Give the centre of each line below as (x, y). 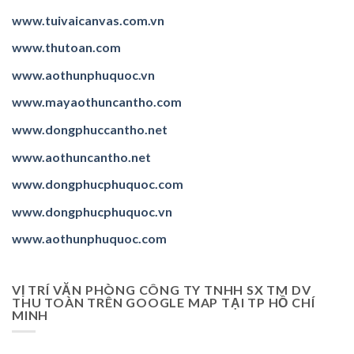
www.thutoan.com (66, 47)
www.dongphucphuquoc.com (98, 184)
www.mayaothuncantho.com (97, 102)
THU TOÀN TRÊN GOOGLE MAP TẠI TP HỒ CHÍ (164, 303)
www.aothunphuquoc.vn (83, 74)
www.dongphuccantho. (80, 130)
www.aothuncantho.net (81, 156)
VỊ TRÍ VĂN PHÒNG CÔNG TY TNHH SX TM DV (162, 290)
